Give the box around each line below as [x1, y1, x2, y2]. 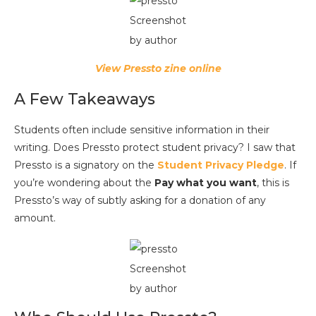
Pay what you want [154, 176, 257, 189]
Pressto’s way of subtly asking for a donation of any [14, 193, 266, 207]
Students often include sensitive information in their [14, 123, 269, 136]
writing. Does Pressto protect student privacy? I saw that [14, 140, 296, 154]
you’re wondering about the [14, 176, 154, 189]
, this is [257, 176, 289, 189]
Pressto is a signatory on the [14, 158, 157, 171]
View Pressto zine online [95, 61, 221, 75]
